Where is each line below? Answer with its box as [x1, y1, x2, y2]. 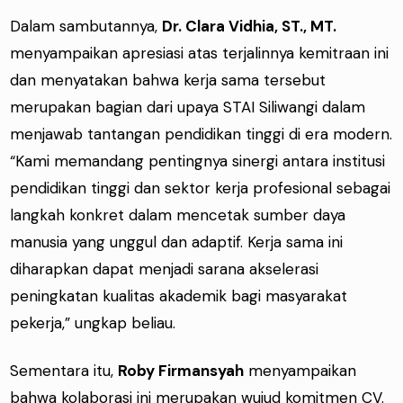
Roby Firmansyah [118, 360, 245, 381]
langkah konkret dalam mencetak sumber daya [10, 205, 346, 226]
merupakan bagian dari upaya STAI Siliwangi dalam [10, 97, 366, 118]
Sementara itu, [10, 360, 119, 381]
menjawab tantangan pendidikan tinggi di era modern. [10, 124, 393, 145]
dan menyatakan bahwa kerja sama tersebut [10, 70, 327, 91]
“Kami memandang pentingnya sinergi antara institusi [10, 151, 386, 172]
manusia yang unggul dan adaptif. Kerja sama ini [10, 232, 344, 253]
